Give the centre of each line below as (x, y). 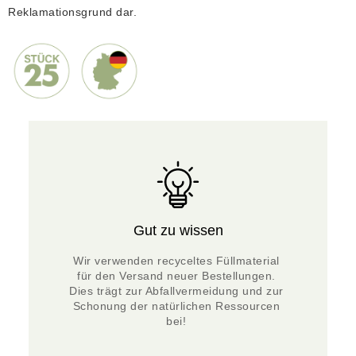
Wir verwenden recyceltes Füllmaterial (176, 261)
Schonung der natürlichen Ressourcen (176, 306)
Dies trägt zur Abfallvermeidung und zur (176, 291)
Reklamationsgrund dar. (72, 12)
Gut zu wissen (178, 231)
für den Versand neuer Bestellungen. (176, 276)
